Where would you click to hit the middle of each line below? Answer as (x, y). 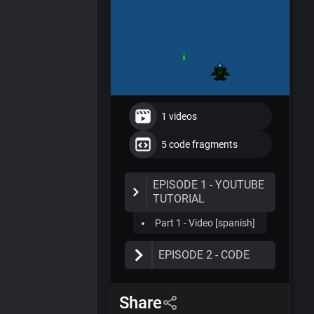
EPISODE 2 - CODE (204, 255)
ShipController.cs (179, 295)
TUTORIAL (179, 199)
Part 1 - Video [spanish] (205, 223)
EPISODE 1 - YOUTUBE (209, 185)
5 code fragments (199, 145)
